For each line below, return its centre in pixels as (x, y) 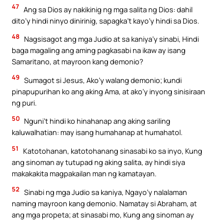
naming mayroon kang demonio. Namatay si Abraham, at (104, 203)
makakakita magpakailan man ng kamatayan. (84, 173)
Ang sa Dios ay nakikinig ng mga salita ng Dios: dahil (107, 9)
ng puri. (24, 102)
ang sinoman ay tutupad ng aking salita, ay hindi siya (98, 162)
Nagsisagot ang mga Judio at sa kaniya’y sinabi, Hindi (111, 39)
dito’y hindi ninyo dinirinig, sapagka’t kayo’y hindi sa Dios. (106, 20)
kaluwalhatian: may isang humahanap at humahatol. (97, 132)
